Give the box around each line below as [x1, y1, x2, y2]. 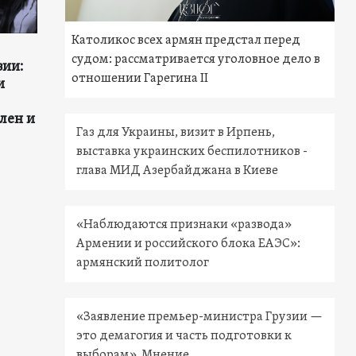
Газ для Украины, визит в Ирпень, [76, 125, 276, 141]
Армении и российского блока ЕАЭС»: [76, 236, 301, 253]
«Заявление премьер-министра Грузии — [76, 309, 323, 326]
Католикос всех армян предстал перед [72, 33, 301, 49]
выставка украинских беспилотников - [76, 144, 308, 161]
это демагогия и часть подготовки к [76, 328, 292, 345]
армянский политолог [76, 255, 210, 272]
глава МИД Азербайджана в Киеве [76, 163, 279, 180]
